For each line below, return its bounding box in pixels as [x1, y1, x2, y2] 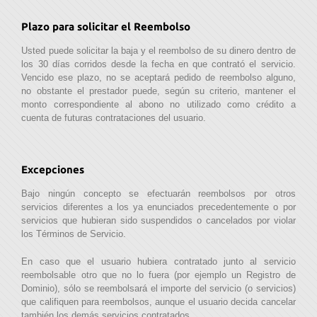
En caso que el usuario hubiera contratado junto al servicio [21, 256, 296, 267]
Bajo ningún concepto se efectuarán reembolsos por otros [21, 188, 296, 200]
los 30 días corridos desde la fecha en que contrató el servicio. [21, 59, 296, 70]
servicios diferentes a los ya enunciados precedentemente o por [21, 202, 296, 213]
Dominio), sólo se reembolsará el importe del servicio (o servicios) [21, 283, 296, 294]
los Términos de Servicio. [21, 229, 127, 240]
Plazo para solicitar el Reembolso [21, 21, 191, 33]
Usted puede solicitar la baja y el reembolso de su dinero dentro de [21, 45, 296, 57]
